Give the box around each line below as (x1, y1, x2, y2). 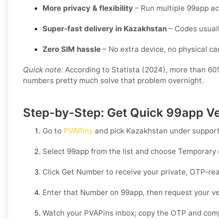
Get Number (62, 167, 104, 177)
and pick (93, 126, 126, 136)
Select (43, 147, 67, 156)
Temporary (178, 147, 216, 156)
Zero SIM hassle (43, 44, 101, 54)
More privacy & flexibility (43, 3, 133, 13)
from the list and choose (89, 147, 178, 156)
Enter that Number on (43, 188, 121, 197)
